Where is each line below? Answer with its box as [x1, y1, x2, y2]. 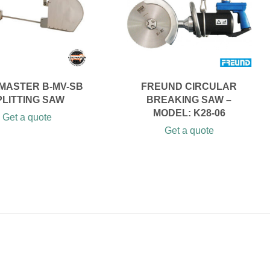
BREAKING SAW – [146, 95, 232, 105]
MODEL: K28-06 [152, 108, 225, 118]
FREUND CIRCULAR [141, 81, 237, 92]
